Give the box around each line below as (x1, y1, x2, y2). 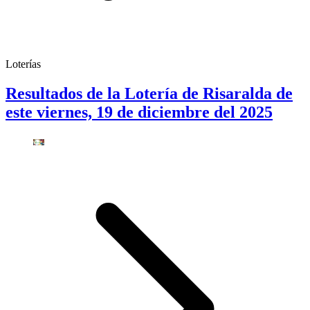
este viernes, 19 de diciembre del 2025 (6, 102, 273, 121)
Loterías (6, 58, 41, 70)
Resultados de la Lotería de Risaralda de (6, 84, 293, 102)
